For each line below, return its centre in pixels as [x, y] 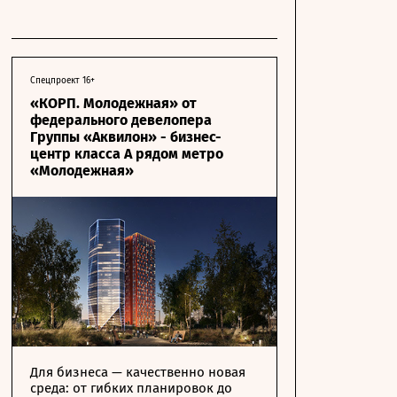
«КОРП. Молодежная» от [113, 103]
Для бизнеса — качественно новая [138, 372]
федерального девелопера [121, 120]
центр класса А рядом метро [127, 154]
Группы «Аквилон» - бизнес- [126, 137]
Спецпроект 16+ [62, 81]
